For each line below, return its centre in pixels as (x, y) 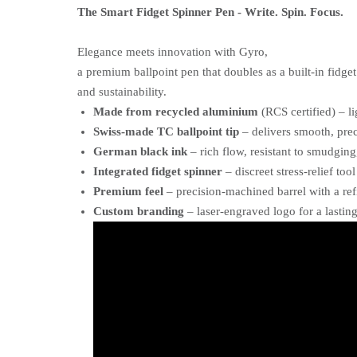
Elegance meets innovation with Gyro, (173, 52)
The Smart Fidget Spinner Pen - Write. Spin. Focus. (210, 12)
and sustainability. (122, 92)
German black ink (140, 152)
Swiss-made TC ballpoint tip (166, 132)
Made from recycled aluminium (176, 112)
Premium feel (128, 192)
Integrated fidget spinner (158, 172)
